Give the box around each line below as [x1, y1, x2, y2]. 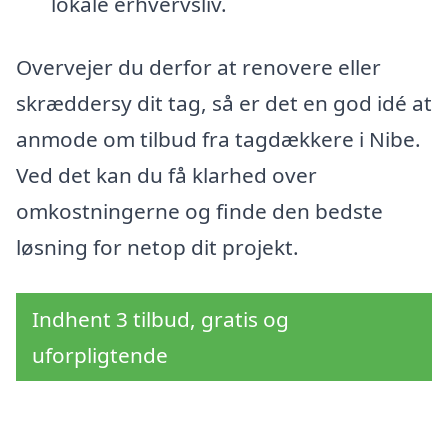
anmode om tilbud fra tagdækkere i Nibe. [16, 125, 421, 154]
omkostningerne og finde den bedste [16, 197, 383, 226]
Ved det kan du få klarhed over [16, 161, 317, 190]
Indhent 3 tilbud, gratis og [32, 305, 289, 334]
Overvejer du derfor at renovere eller [16, 53, 381, 82]
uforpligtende [32, 341, 168, 370]
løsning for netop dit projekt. [16, 233, 299, 262]
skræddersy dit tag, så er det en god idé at [16, 89, 432, 118]
